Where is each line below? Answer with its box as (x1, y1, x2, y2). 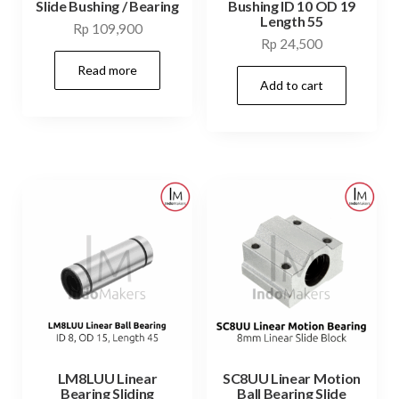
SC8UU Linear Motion (223, 369, 361, 387)
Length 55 (260, 12, 323, 30)
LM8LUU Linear (57, 369, 158, 387)
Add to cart (259, 77, 323, 93)
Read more (77, 61, 138, 77)
